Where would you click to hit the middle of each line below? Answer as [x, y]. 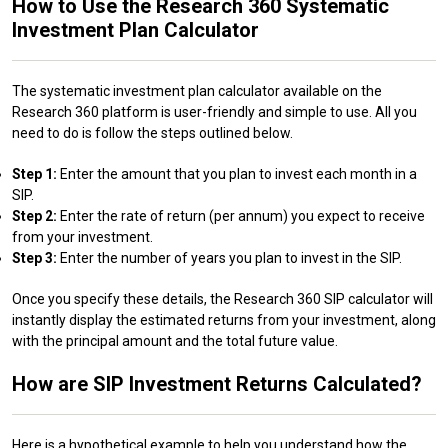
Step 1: [34, 173]
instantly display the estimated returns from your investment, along [224, 319]
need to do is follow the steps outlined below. [152, 132]
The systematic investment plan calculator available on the [197, 90]
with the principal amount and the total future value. [175, 340]
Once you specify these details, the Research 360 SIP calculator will [222, 298]
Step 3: [34, 257]
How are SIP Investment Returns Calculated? [217, 383]
